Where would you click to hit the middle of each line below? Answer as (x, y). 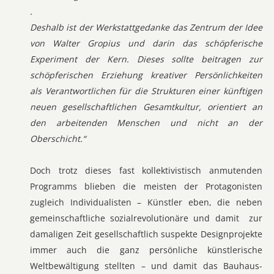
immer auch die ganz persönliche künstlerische (146, 250)
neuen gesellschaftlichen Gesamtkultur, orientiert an (146, 107)
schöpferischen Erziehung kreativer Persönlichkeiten (146, 75)
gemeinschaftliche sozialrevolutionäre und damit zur (146, 218)
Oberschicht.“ (58, 139)
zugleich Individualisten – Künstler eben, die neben (146, 202)
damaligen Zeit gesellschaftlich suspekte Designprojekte (146, 234)
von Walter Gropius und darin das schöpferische (146, 43)
